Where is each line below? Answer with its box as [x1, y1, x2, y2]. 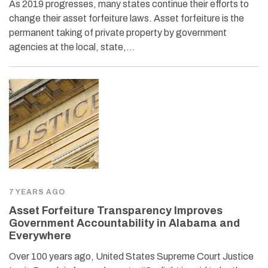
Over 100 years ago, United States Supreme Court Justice [9, 251, 254, 261]
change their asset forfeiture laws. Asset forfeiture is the [9, 13, 244, 23]
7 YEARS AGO [9, 187, 65, 196]
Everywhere [9, 229, 71, 242]
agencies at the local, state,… [9, 41, 135, 52]
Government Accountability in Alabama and [9, 217, 240, 229]
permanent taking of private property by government [9, 27, 227, 38]
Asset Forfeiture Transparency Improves [9, 204, 223, 217]
